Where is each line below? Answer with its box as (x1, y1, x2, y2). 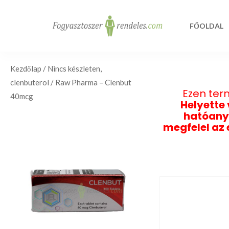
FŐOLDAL (190, 21, 223, 30)
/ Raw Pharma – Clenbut (49, 78, 131, 87)
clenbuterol (10, 78, 49, 87)
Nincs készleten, (48, 64, 102, 73)
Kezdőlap (10, 64, 41, 73)
